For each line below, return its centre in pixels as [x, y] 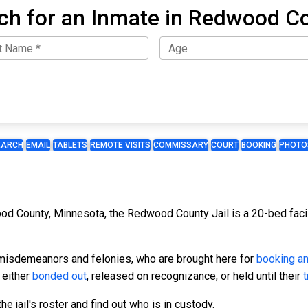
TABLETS [70, 145]
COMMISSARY [181, 145]
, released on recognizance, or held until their [195, 276]
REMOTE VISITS [120, 145]
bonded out [59, 276]
